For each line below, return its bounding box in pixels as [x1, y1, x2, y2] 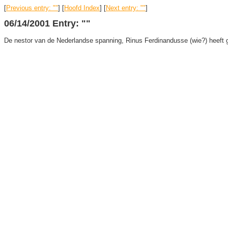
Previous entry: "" [6, 4, 58, 12]
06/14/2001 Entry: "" [4, 18, 91, 28]
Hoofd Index [64, 4, 100, 12]
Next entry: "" [106, 4, 146, 12]
